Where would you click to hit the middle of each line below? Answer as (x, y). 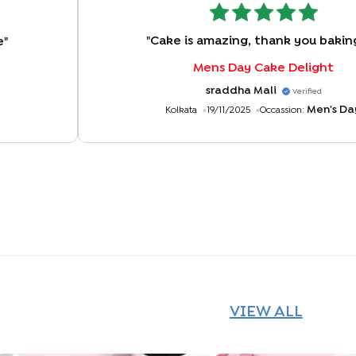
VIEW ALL (266, 312)
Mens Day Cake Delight (263, 68)
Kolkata (181, 111)
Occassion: (282, 111)
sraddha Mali (241, 91)
